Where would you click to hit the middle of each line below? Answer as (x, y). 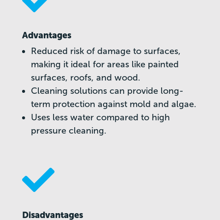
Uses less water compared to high (100, 118)
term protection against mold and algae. (113, 104)
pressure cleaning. (69, 131)
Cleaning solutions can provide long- (107, 91)
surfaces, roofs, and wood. (85, 78)
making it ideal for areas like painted (105, 65)
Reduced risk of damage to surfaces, (106, 51)
